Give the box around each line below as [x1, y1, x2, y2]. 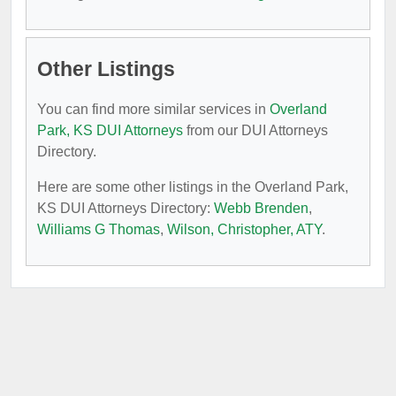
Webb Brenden [214, 201, 308, 216]
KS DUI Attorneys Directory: [37, 201, 214, 216]
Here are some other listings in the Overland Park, [37, 179, 348, 194]
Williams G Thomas [37, 222, 160, 237]
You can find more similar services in [37, 102, 270, 117]
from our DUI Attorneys [183, 123, 328, 138]
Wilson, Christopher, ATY [167, 222, 322, 237]
